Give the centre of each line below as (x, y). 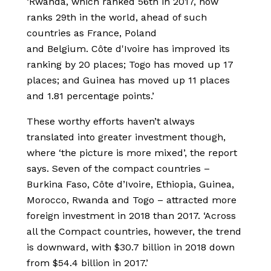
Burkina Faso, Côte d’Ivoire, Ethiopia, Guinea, (130, 184)
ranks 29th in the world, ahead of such (117, 18)
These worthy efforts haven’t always (111, 122)
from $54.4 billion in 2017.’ (87, 263)
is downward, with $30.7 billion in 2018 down (131, 247)
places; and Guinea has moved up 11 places (128, 80)
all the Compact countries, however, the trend (134, 232)
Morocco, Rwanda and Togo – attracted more (132, 200)
